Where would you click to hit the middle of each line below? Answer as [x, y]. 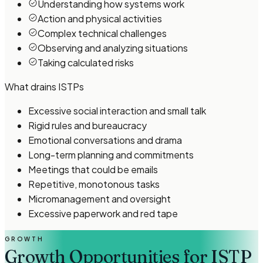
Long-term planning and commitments [111, 155]
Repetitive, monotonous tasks [94, 184]
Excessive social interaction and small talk [117, 111]
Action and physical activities [100, 19]
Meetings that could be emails [93, 170]
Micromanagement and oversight [100, 199]
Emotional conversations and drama [105, 140]
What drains [31, 87]
